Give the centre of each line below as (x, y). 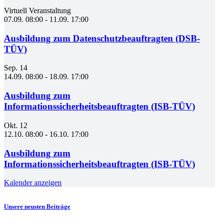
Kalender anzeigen (33, 183)
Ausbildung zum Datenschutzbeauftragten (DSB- (102, 38)
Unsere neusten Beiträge (37, 207)
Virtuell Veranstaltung (37, 11)
